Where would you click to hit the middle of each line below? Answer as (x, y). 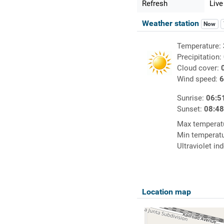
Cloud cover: (199, 68)
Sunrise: (191, 98)
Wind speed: (198, 79)
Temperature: (200, 46)
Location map (166, 192)
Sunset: (190, 109)
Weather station (171, 23)
